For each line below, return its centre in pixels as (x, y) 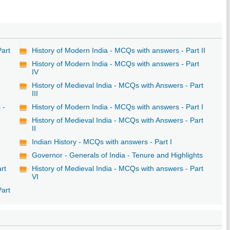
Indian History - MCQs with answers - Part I (102, 141)
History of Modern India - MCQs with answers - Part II (119, 50)
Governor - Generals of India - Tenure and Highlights (118, 155)
